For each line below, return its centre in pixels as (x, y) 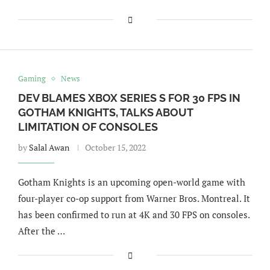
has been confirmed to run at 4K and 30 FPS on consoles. (133, 215)
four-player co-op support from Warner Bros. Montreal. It (134, 198)
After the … (41, 231)
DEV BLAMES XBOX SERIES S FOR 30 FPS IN (129, 98)
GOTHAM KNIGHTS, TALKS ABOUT (105, 112)
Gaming (32, 78)
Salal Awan (49, 147)
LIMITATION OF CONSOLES (88, 127)
